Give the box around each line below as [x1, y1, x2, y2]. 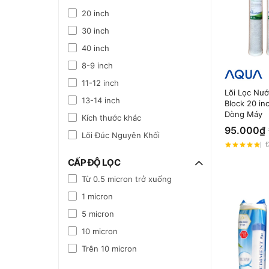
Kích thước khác [82, 112, 141, 122]
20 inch [82, 8, 109, 18]
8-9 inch [82, 60, 113, 70]
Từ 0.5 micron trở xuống [82, 174, 172, 184]
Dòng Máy [225, 109, 263, 119]
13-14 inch [82, 95, 120, 105]
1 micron [82, 191, 113, 201]
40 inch [82, 43, 109, 53]
